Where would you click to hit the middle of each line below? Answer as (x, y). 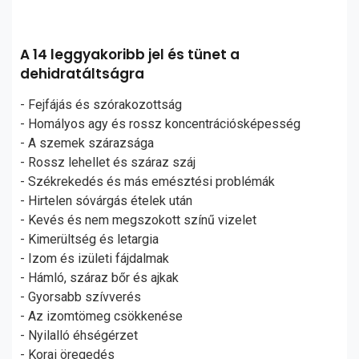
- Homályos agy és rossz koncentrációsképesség (160, 124)
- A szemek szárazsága (87, 143)
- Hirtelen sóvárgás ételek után (106, 201)
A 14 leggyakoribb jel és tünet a (130, 54)
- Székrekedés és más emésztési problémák (147, 182)
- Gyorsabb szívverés (81, 297)
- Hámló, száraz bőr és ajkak (99, 278)
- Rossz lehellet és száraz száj (108, 162)
